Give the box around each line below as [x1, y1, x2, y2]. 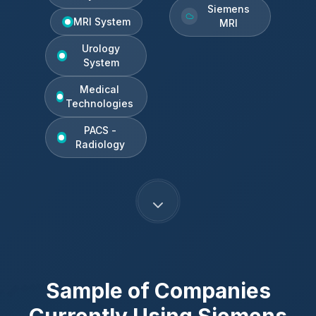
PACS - [84, 124, 117, 136]
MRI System [73, 16, 130, 28]
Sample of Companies [45, 278, 271, 303]
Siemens [207, 3, 250, 15]
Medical [80, 83, 120, 95]
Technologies [66, 97, 134, 109]
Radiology [75, 138, 126, 150]
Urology [82, 42, 121, 54]
